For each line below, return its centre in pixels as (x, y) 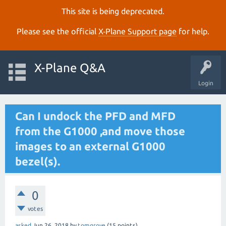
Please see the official (58, 31)
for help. (193, 31)
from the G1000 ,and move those (100, 131)
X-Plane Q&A (69, 68)
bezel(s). (38, 161)
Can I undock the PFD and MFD (95, 116)
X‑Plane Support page (137, 31)
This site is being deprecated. (113, 11)
